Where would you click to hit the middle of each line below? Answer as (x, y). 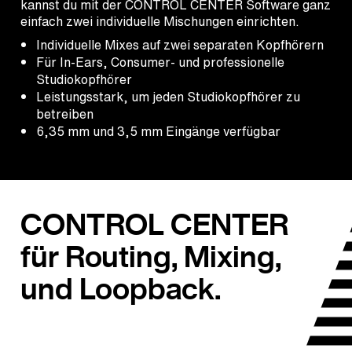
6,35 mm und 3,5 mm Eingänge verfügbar (158, 132)
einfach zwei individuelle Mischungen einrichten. (160, 22)
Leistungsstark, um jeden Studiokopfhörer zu (168, 97)
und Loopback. (121, 288)
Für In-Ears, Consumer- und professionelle (160, 62)
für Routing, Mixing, (151, 256)
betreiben (65, 114)
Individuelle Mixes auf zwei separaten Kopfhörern (180, 45)
